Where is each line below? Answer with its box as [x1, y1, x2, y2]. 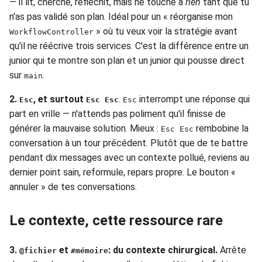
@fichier [19, 246, 57, 255]
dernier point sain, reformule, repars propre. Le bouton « [9, 166, 236, 178]
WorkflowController [9, 27, 94, 36]
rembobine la [194, 122, 249, 134]
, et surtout [33, 93, 86, 105]
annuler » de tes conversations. [9, 181, 137, 192]
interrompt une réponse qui [137, 93, 250, 105]
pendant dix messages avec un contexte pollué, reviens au [9, 151, 249, 163]
